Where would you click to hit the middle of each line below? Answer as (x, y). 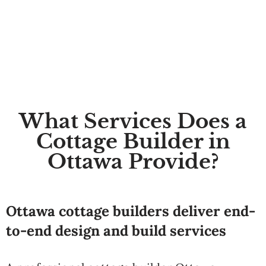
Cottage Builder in (133, 141)
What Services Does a (133, 121)
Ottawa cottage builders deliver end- (131, 211)
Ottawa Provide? (133, 161)
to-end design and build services (116, 231)
